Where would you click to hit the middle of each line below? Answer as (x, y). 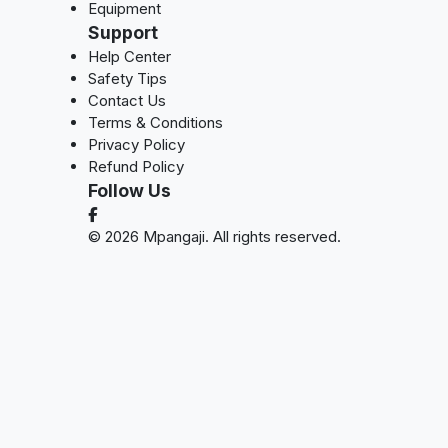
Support (123, 32)
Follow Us (129, 190)
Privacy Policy (136, 144)
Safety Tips (127, 78)
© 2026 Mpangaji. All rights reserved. (214, 236)
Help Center (129, 56)
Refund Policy (136, 166)
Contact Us (127, 100)
